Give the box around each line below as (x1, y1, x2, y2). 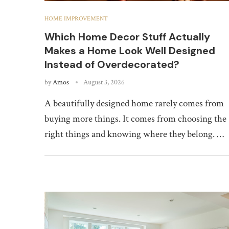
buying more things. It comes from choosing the (44, 112, 226, 125)
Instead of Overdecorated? (44, 57, 179, 71)
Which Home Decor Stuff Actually (44, 30, 210, 43)
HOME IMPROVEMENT (44, 14, 108, 22)
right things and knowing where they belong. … (44, 127, 224, 141)
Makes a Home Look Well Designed (44, 43, 215, 57)
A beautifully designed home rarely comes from (44, 97, 224, 110)
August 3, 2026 (83, 77, 125, 87)
